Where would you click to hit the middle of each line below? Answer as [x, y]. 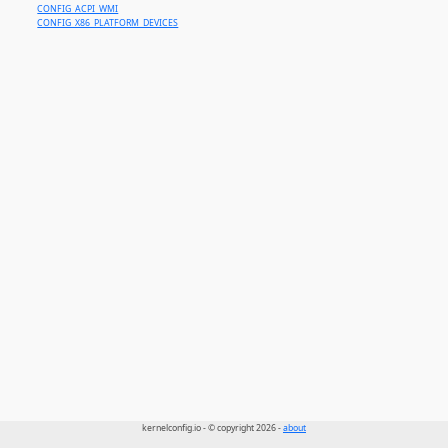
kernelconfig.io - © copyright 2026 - [212, 428]
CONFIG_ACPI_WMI [78, 9]
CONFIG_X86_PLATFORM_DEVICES [108, 23]
